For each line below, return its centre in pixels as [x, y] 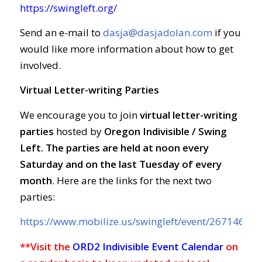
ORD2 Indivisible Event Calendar [148, 246]
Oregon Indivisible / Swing [165, 131]
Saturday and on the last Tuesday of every [120, 164]
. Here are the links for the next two [132, 180]
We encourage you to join [80, 115]
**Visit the [45, 246]
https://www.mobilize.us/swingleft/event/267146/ [134, 222]
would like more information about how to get [126, 49]
